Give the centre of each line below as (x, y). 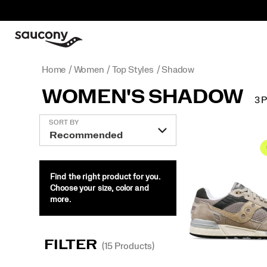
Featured (205, 122)
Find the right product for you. (105, 177)
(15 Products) (128, 246)
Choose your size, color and (100, 188)
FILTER (71, 245)
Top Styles (133, 70)
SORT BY (64, 122)
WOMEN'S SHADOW (143, 97)
